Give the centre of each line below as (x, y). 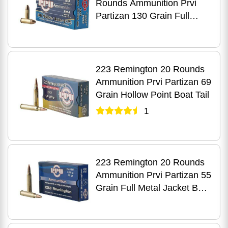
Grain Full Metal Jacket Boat (153, 188)
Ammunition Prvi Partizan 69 (153, 82)
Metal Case (119, 28)
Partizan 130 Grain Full (142, 16)
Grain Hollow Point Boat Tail (152, 95)
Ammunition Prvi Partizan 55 (153, 175)
